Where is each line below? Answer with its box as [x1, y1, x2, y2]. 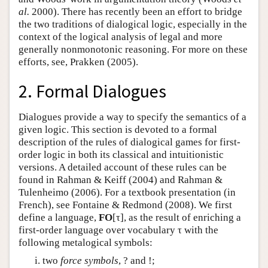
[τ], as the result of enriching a [112, 212, 241, 223]
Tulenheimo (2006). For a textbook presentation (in [19, 187, 236, 198]
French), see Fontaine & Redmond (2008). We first [19, 199, 232, 211]
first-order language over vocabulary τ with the [19, 224, 218, 236]
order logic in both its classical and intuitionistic [19, 149, 224, 160]
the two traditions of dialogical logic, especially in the [19, 19, 247, 31]
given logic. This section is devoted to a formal [19, 124, 217, 135]
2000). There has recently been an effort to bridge [29, 6, 242, 18]
